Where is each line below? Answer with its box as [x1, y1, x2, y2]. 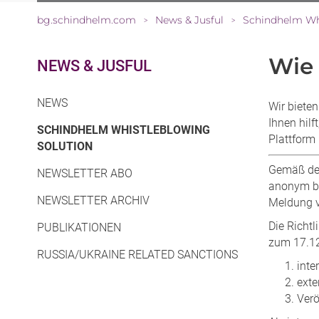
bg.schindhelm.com [37, 14, 136, 27]
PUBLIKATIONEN [37, 221, 121, 235]
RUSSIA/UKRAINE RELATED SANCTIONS [37, 248, 238, 262]
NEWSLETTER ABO [37, 167, 132, 181]
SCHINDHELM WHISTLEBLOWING [37, 123, 210, 137]
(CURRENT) [92, 139, 151, 153]
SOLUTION [37, 140, 93, 154]
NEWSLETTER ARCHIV [37, 194, 150, 208]
